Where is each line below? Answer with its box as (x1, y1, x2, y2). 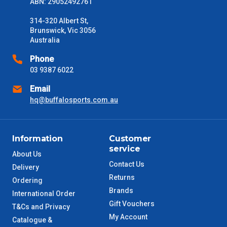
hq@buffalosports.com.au (30, 96, 118, 104)
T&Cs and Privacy (12, 203, 70, 211)
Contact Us (109, 160, 144, 168)
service (109, 144, 140, 154)
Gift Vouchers (109, 200, 155, 208)
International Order (12, 190, 75, 198)
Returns (109, 173, 135, 181)
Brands (109, 186, 133, 195)
